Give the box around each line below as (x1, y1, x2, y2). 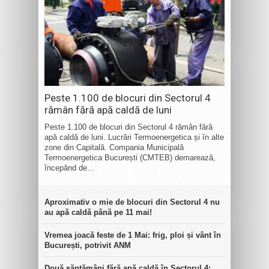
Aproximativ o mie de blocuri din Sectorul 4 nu (44, 197, 220, 207)
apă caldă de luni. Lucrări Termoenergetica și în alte (44, 132, 224, 142)
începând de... (44, 163, 94, 172)
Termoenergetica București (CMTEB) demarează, (44, 153, 216, 162)
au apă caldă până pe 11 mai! (44, 207, 152, 217)
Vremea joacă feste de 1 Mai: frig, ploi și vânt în (44, 230, 221, 240)
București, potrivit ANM (44, 240, 131, 250)
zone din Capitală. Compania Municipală (44, 142, 184, 152)
